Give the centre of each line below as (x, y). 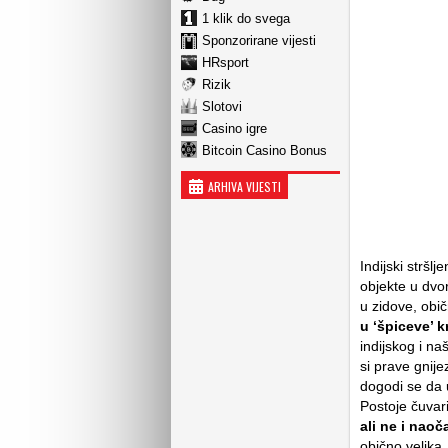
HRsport (225, 62)
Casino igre (234, 128)
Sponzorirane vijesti (259, 40)
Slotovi (222, 106)
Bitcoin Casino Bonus (264, 150)
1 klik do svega (246, 18)
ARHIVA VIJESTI (244, 186)
